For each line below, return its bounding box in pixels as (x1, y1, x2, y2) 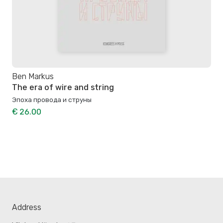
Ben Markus (12, 71, 54, 81)
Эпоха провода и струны (12, 95, 92, 104)
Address (12, 203, 41, 213)
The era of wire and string (12, 82, 114, 92)
